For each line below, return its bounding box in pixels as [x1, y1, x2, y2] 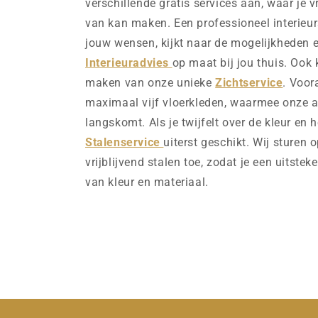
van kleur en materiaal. [85, 175, 209, 190]
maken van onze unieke [85, 76, 216, 90]
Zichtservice [215, 76, 283, 90]
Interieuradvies [85, 56, 172, 70]
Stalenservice [85, 136, 164, 150]
